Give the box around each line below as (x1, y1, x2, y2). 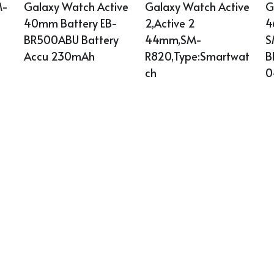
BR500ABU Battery (23, 32, 119, 48)
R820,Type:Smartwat (144, 48, 250, 64)
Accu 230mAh (23, 48, 95, 64)
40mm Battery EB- (23, 15, 117, 31)
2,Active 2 (144, 15, 195, 31)
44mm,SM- (144, 32, 202, 48)
